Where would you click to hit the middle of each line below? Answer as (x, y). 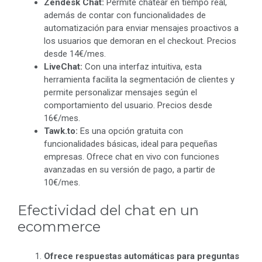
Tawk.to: (61, 131)
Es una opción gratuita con (130, 131)
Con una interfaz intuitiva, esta (142, 67)
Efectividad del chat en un (108, 210)
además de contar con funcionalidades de (125, 15)
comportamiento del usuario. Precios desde (128, 106)
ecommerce (59, 226)
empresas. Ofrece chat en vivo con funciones (132, 157)
